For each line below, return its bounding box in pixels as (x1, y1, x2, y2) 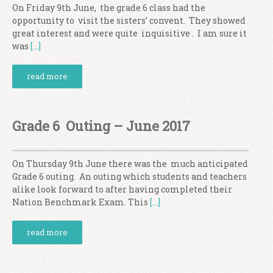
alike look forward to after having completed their (12, 183, 232, 195)
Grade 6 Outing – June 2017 (12, 117, 190, 135)
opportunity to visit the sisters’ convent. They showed (12, 15, 246, 26)
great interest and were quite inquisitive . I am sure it (12, 27, 247, 39)
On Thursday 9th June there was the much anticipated (12, 158, 248, 169)
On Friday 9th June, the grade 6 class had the (12, 2, 205, 13)
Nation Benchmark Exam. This (12, 196, 150, 208)
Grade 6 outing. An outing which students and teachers (12, 171, 247, 182)
